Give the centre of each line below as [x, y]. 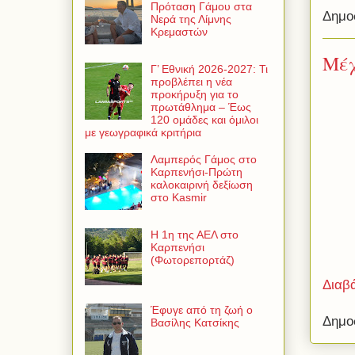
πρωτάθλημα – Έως [200, 107]
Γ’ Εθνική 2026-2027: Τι [209, 69]
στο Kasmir [178, 198]
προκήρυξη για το [194, 95]
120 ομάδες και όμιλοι [204, 120]
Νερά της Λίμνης [191, 19]
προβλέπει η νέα [191, 82]
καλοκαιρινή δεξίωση [201, 185]
